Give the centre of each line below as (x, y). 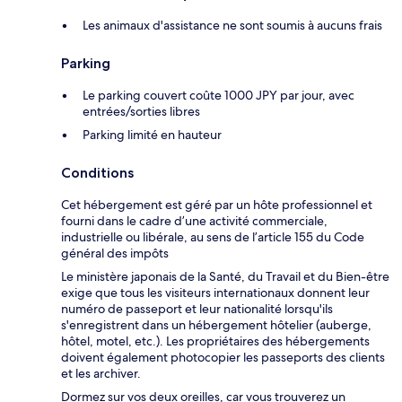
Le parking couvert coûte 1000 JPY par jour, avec (218, 96)
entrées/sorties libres (141, 112)
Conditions (97, 173)
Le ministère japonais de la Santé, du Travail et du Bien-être (225, 277)
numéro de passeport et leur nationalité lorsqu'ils (197, 309)
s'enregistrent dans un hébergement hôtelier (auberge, (216, 325)
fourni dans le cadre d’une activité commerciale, (194, 221)
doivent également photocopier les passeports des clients (223, 358)
